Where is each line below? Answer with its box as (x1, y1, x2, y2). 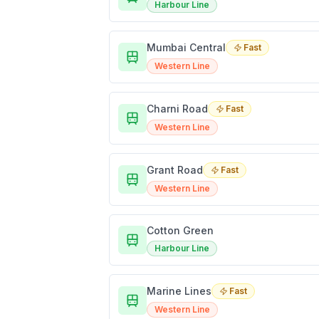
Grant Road (147, 164, 203, 177)
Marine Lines (147, 285, 211, 298)
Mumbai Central (147, 41, 226, 54)
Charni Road (147, 103, 208, 115)
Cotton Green (147, 224, 214, 237)
